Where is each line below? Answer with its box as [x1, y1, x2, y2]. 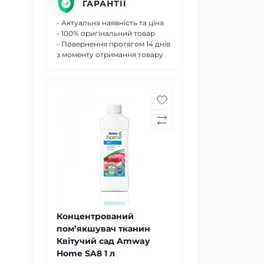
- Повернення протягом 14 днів [57, 39, 170, 48]
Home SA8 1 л [57, 248, 115, 259]
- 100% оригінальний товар [57, 29, 155, 38]
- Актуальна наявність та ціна [57, 18, 164, 27]
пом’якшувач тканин [57, 223, 150, 234]
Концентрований [57, 211, 134, 222]
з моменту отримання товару [57, 50, 163, 59]
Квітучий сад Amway [57, 236, 150, 246]
